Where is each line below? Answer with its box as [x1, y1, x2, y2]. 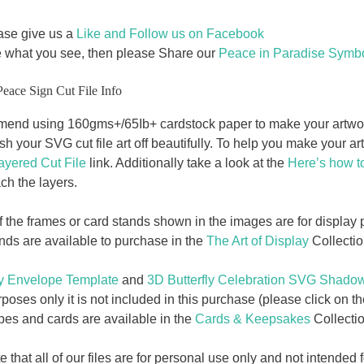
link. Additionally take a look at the [85, 156, 288, 171]
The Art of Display [206, 234, 309, 249]
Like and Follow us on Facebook [76, 27, 264, 41]
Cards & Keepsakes [194, 312, 310, 327]
